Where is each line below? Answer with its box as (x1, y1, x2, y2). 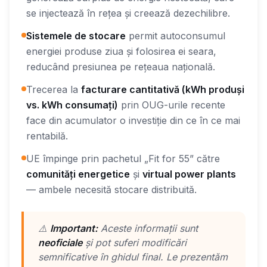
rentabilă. (26, 129, 68, 142)
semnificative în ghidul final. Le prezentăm (38, 250, 228, 263)
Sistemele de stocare (26, 29, 126, 42)
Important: (50, 222, 98, 234)
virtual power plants (142, 167, 236, 180)
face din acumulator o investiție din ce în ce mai (26, 114, 240, 126)
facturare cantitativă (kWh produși (81, 83, 244, 95)
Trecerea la (26, 83, 81, 95)
